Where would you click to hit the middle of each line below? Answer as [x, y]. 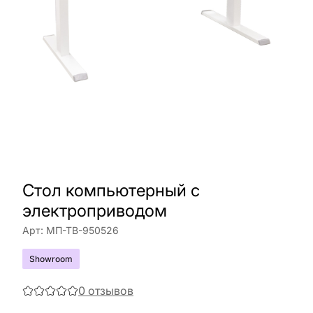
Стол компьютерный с [111, 190]
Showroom [51, 259]
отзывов [111, 291]
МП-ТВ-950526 [82, 230]
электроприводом [95, 211]
